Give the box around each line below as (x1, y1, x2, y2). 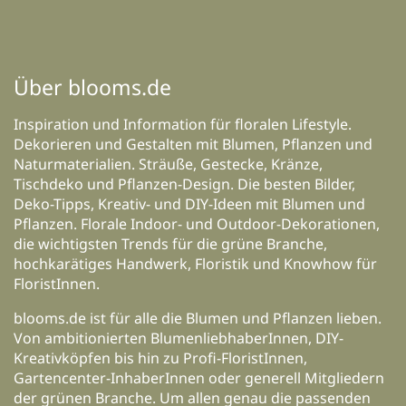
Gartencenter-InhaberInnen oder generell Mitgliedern (14, 367, 384, 388)
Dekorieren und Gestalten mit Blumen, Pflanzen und (14, 133, 372, 154)
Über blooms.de (14, 72, 171, 101)
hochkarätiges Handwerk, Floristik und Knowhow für (14, 253, 377, 274)
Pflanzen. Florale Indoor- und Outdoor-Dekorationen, (14, 213, 380, 234)
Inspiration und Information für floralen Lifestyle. (14, 113, 352, 134)
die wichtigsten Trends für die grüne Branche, (14, 233, 327, 254)
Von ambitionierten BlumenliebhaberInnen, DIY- (14, 327, 343, 348)
